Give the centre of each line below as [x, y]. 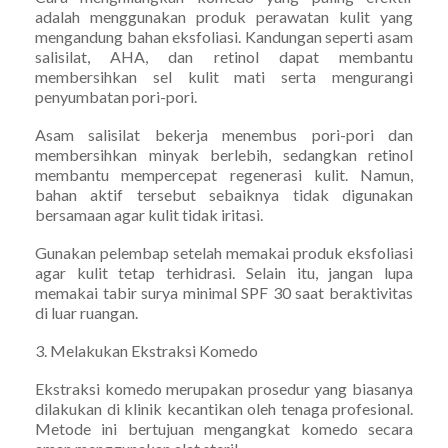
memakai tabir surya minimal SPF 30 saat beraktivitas [224, 292]
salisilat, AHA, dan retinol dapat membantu [224, 56]
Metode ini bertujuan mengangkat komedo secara [224, 428]
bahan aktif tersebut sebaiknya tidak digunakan [224, 194]
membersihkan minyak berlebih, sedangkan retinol [224, 154]
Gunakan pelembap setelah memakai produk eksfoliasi [224, 252]
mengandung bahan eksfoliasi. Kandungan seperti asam [224, 36]
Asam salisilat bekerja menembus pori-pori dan [224, 134]
